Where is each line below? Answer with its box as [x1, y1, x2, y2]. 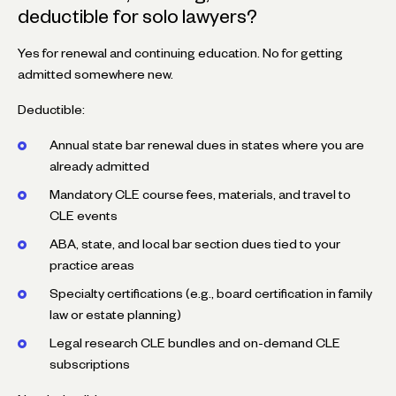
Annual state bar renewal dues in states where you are [49, 140, 364, 149]
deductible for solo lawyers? [18, 9, 257, 23]
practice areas [49, 260, 134, 270]
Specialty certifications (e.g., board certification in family [49, 288, 372, 298]
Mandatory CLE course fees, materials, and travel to [49, 189, 351, 199]
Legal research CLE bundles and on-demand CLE [49, 338, 340, 347]
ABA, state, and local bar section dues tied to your [49, 239, 340, 248]
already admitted [49, 161, 149, 171]
